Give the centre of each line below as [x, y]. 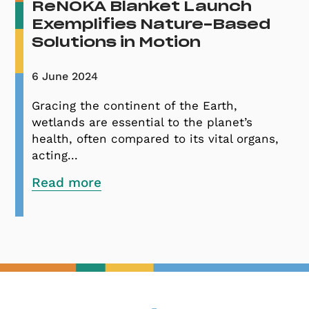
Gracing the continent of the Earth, [135, 105]
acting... [55, 155]
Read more [67, 182]
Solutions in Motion [117, 42]
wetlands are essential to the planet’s [142, 122]
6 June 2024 [65, 76]
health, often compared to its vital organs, [156, 138]
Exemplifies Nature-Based [151, 24]
